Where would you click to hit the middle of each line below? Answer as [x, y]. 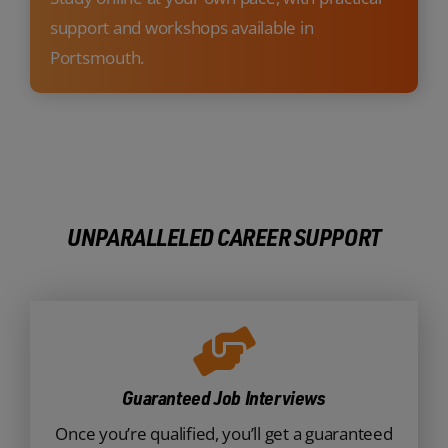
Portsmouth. [97, 57]
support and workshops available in [181, 27]
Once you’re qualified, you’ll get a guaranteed [224, 433]
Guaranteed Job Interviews [224, 397]
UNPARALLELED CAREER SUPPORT [224, 236]
